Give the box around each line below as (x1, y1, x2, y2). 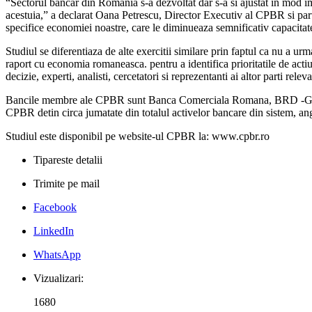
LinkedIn (33, 225, 74, 237)
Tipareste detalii (33, 154, 102, 166)
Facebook (33, 201, 77, 214)
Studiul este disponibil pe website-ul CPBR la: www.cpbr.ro (6, 130, 270, 143)
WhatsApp (33, 249, 81, 261)
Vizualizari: (33, 272, 84, 285)
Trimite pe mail (33, 178, 100, 190)
